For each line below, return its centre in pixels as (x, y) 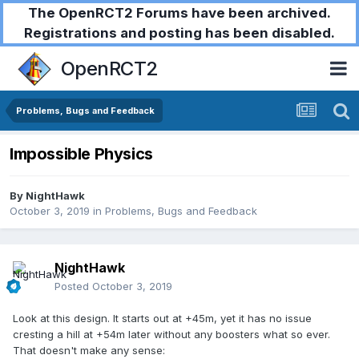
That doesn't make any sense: (89, 351)
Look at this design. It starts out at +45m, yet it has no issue (162, 319)
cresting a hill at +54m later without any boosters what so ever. (171, 335)
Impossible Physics (81, 154)
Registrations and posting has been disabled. (179, 33)
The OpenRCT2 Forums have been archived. (179, 13)
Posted (73, 286)
